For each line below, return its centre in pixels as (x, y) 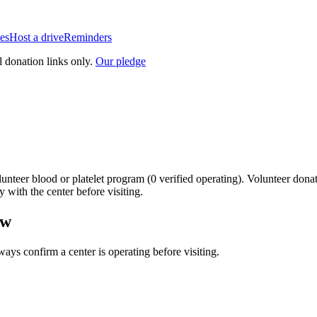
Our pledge (121, 61)
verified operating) (199, 178)
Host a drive (36, 37)
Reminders (88, 37)
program (126, 178)
